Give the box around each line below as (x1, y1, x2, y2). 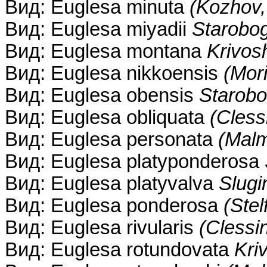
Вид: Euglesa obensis (5, 85, 199, 107)
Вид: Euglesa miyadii (5, 18, 192, 41)
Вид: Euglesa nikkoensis (5, 63, 223, 85)
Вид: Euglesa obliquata (5, 107, 210, 129)
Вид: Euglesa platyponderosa (5, 151, 265, 173)
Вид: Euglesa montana (5, 41, 207, 63)
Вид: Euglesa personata (5, 129, 218, 151)
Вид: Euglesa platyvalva (5, 173, 219, 195)
